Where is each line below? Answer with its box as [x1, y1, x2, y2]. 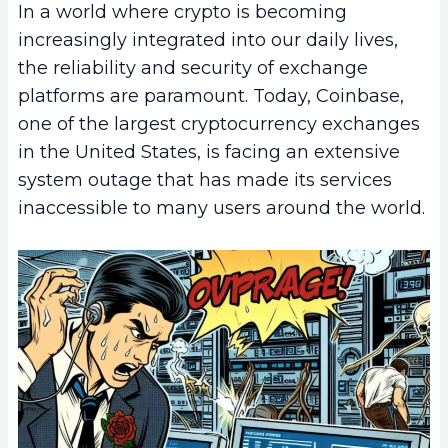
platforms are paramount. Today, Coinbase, [18, 85, 404, 108]
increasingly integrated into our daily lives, [18, 29, 398, 52]
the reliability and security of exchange [18, 57, 368, 80]
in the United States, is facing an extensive [18, 141, 400, 164]
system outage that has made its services [18, 169, 392, 192]
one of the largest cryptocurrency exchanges [18, 113, 420, 136]
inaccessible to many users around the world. [18, 197, 425, 220]
